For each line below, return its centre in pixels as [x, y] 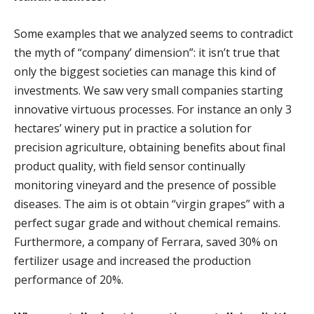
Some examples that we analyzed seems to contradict [153, 33]
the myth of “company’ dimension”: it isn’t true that [147, 52]
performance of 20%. [69, 279]
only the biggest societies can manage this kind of [145, 71]
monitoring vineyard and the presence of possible [145, 185]
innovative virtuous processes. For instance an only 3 [153, 109]
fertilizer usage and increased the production [132, 260]
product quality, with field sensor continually [130, 166]
